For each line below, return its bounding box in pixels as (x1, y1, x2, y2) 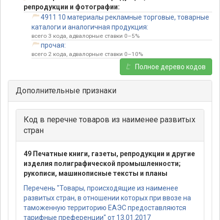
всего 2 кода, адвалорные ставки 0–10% (31, 51, 143, 58)
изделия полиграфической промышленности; (24, 160, 181, 168)
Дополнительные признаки (16, 86, 116, 96)
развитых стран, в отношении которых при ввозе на (24, 194, 191, 202)
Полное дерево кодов (135, 63, 206, 71)
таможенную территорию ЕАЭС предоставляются (24, 204, 186, 212)
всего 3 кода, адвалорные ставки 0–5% (31, 32, 139, 40)
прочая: (40, 41, 66, 50)
